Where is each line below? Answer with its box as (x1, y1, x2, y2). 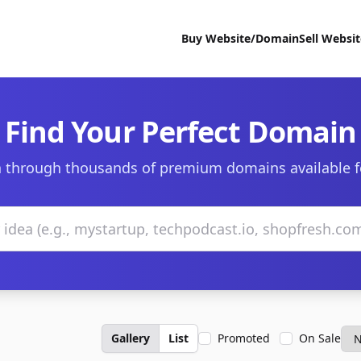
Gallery (111, 330, 150, 346)
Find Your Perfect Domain (4, 112, 357, 151)
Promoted (218, 330, 270, 346)
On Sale (299, 330, 341, 346)
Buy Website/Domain (181, 31, 299, 46)
